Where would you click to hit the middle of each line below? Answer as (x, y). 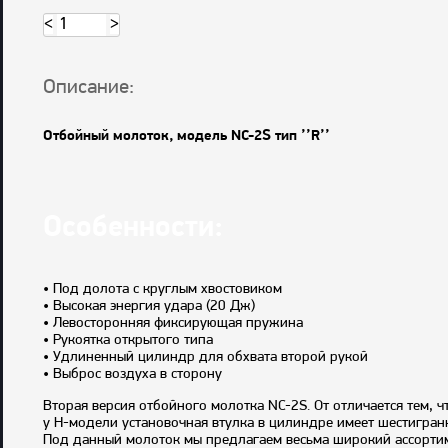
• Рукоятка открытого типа (128, 340)
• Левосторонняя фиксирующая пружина (173, 323)
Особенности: (133, 228)
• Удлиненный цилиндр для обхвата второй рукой (205, 357)
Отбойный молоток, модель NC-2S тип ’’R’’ (186, 136)
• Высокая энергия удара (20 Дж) (149, 306)
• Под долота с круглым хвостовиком (162, 289)
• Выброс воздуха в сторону (132, 374)
